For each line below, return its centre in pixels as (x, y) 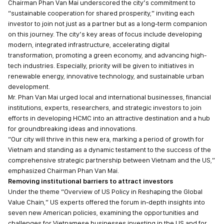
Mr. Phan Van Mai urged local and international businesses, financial (109, 97)
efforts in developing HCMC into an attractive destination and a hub (109, 118)
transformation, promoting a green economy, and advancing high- (107, 55)
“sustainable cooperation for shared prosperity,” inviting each (101, 13)
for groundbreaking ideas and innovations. (72, 128)
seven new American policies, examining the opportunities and (103, 212)
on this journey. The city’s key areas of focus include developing (105, 34)
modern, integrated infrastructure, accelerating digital (89, 44)
